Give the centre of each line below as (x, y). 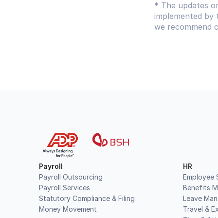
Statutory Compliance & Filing (87, 198)
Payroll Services (64, 188)
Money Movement (68, 209)
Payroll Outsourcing (71, 177)
